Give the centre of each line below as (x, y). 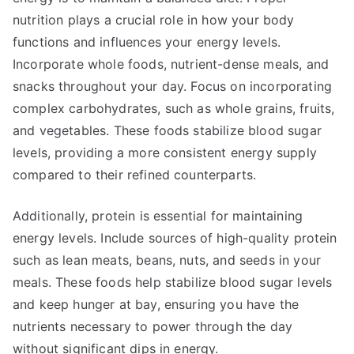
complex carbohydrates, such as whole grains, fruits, (174, 108)
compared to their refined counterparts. (135, 175)
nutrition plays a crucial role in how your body (154, 20)
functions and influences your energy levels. (147, 42)
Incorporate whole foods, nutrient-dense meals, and (171, 64)
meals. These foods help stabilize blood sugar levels (173, 282)
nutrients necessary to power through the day (153, 326)
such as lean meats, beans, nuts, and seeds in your (167, 260)
